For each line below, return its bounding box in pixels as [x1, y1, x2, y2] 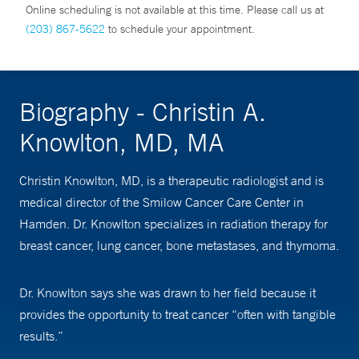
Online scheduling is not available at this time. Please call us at [26, 2, 324, 18]
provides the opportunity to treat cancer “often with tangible [19, 306, 336, 323]
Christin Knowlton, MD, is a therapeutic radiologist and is [19, 172, 324, 189]
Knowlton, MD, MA [19, 127, 224, 158]
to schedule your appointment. [105, 22, 255, 37]
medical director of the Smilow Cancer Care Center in [19, 194, 304, 211]
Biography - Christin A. [19, 96, 266, 127]
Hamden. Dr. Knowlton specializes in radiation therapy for [19, 216, 328, 232]
